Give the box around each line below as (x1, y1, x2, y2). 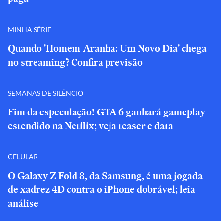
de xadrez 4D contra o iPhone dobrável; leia (8, 183, 195, 196)
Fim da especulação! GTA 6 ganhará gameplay (8, 105, 205, 119)
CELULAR (8, 152, 38, 161)
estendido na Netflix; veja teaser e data (8, 119, 173, 133)
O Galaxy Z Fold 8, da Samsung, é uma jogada (8, 169, 203, 183)
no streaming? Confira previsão (8, 55, 143, 69)
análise (8, 196, 38, 210)
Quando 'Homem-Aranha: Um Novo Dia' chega (8, 41, 207, 55)
